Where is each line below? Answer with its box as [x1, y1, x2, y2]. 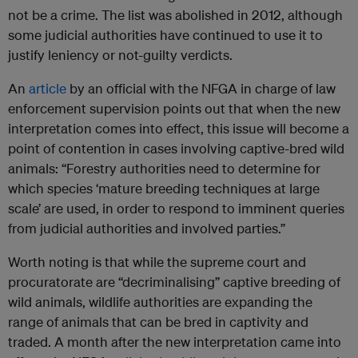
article [29, 79, 66, 97]
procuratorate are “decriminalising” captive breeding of [8, 272, 340, 290]
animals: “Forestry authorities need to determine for [8, 159, 320, 177]
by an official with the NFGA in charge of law [66, 79, 336, 97]
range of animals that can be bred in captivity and [8, 312, 308, 330]
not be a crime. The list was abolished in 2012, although [8, 6, 343, 23]
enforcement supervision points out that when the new [8, 99, 340, 117]
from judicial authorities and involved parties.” [8, 219, 285, 237]
